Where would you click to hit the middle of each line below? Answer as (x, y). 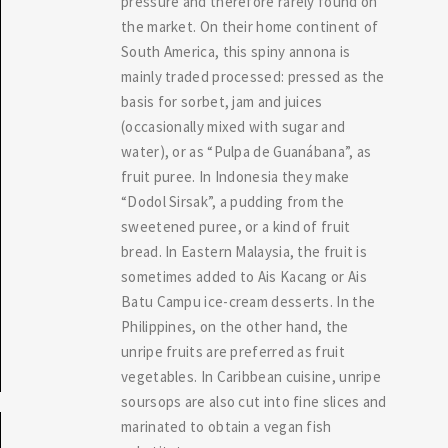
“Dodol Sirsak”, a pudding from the (233, 201)
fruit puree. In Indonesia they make (235, 176)
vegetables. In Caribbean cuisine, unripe (251, 376)
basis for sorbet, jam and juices (222, 101)
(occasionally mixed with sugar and (233, 126)
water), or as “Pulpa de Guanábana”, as (246, 151)
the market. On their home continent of (250, 26)
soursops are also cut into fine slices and (254, 401)
